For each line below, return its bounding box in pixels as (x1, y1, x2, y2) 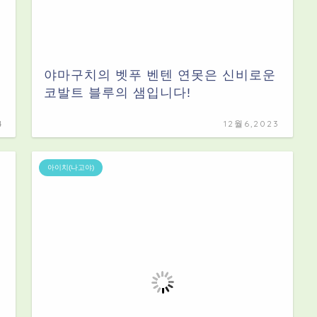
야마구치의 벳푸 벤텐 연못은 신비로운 (44, 68, 277, 83)
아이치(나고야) (47, 163, 95, 172)
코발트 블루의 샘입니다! (44, 86, 192, 100)
